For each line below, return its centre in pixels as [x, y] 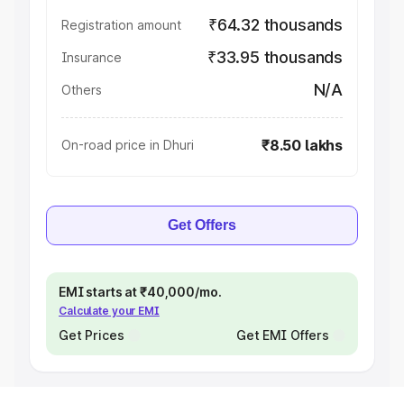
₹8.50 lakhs [302, 145]
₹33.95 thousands [275, 57]
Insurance [92, 57]
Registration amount [121, 25]
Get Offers [202, 225]
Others [82, 90]
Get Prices [92, 335]
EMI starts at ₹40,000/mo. [140, 292]
